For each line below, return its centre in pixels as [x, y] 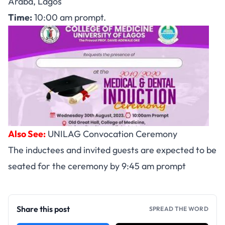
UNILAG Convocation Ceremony [113, 134]
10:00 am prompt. [69, 18]
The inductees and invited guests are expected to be [112, 150]
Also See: [27, 134]
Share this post [43, 209]
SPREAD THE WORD [179, 209]
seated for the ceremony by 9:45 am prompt [97, 166]
